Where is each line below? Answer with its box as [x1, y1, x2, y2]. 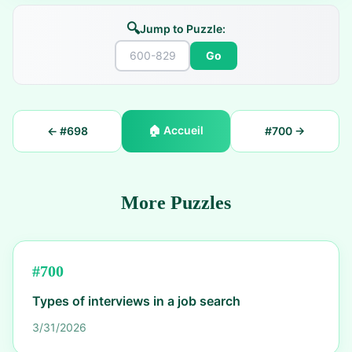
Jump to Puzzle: [140, 22, 225, 35]
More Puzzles [121, 192, 231, 213]
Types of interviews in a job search [32, 293, 240, 309]
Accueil [163, 123, 203, 137]
